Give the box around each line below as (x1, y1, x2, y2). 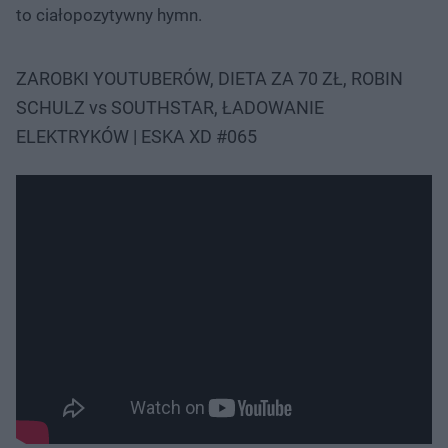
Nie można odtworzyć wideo (24, 156, 268, 178)
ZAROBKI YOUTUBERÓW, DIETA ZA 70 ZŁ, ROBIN (16, 67, 403, 89)
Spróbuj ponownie (67, 174, 225, 196)
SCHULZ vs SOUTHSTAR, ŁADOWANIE (16, 96, 324, 118)
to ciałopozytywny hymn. (16, 4, 202, 25)
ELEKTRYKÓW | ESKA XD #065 (16, 125, 257, 147)
